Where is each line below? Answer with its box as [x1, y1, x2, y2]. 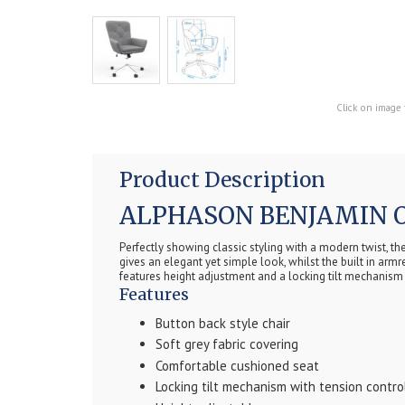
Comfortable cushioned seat [155, 356, 319, 374]
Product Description [119, 167, 325, 193]
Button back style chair [155, 314, 290, 332]
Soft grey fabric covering [155, 335, 298, 353]
